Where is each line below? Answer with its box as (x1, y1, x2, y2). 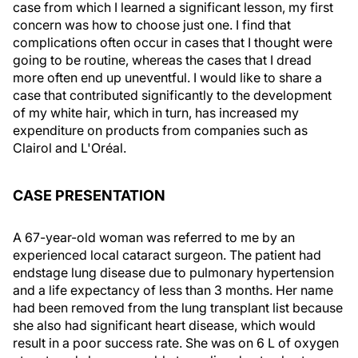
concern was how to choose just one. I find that (13, 17, 291, 33)
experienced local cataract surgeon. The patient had (13, 247, 321, 263)
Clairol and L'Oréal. (13, 140, 126, 156)
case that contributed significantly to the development (13, 87, 332, 103)
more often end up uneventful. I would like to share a (13, 70, 322, 86)
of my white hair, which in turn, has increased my (13, 105, 299, 121)
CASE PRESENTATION (13, 187, 165, 204)
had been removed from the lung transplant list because (13, 300, 343, 316)
